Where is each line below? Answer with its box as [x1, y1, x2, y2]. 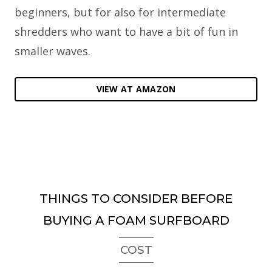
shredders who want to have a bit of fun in [15, 24, 238, 39]
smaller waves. [15, 43, 90, 58]
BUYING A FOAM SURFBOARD [42, 212, 229, 228]
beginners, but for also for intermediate [15, 4, 226, 19]
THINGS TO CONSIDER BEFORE [39, 191, 233, 206]
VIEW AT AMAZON [96, 83, 176, 95]
